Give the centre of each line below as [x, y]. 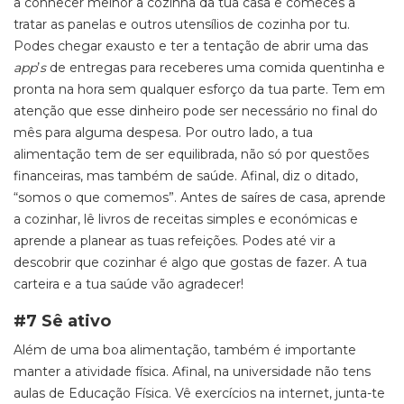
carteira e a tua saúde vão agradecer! [129, 284]
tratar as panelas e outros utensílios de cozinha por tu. [182, 24]
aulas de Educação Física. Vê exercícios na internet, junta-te [199, 393]
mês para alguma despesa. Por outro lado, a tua [163, 133]
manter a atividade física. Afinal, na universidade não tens [192, 372]
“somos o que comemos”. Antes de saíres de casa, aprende [200, 197]
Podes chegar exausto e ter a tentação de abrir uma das [191, 46]
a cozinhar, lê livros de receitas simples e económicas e [186, 219]
